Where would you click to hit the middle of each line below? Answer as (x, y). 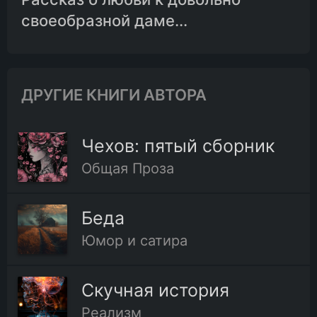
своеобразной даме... (104, 21)
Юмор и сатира (134, 241)
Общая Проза (128, 169)
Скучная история (155, 290)
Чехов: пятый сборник (178, 146)
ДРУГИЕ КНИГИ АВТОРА (114, 95)
